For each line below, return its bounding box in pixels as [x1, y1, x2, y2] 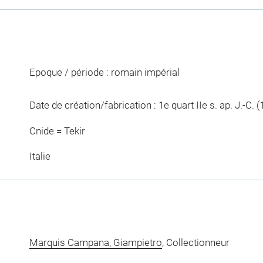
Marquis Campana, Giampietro [29, 237, 162, 249]
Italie [29, 150, 50, 163]
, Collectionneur [161, 237, 230, 249]
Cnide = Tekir [29, 124, 85, 137]
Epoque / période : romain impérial [29, 66, 180, 79]
